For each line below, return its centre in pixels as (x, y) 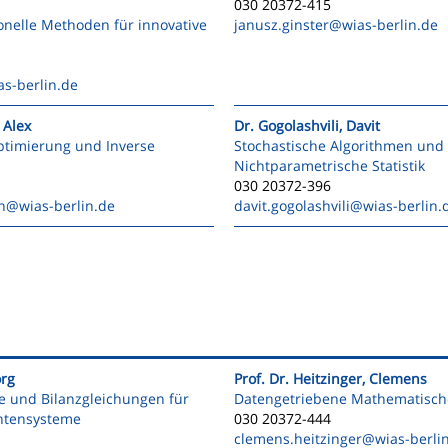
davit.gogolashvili (292, 205)
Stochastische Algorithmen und (339, 145)
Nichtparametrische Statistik (329, 165)
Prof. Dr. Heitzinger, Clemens (330, 378)
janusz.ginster (281, 24)
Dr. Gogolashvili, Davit (307, 125)
